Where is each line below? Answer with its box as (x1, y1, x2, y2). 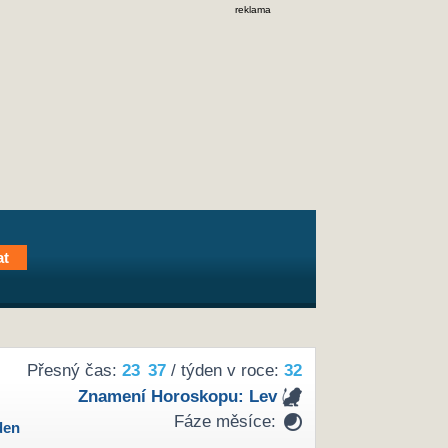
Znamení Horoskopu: (77, 386, 249, 406)
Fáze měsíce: (173, 412, 276, 432)
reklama (235, 4, 271, 15)
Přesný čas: (26, 361, 122, 381)
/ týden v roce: (165, 361, 284, 381)
